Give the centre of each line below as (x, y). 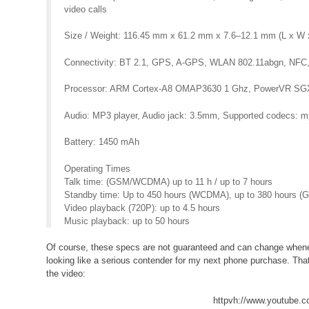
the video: (66, 274)
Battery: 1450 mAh (102, 142)
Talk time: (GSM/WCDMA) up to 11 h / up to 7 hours (169, 181)
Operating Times (98, 168)
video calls (86, 9)
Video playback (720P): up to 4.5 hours (142, 208)
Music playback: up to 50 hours (127, 221)
